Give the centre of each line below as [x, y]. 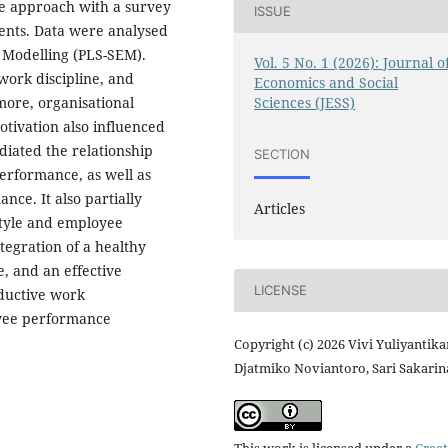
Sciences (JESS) [305, 102]
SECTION [282, 154]
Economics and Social [326, 82]
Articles [280, 208]
